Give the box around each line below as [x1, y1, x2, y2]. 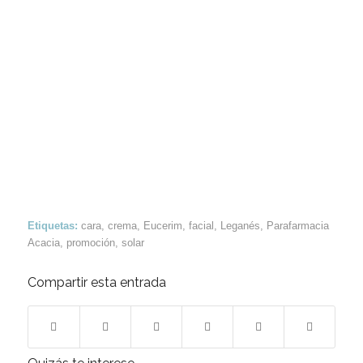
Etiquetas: [27, 220, 78, 233]
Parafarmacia [266, 220, 329, 233]
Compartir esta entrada [27, 275, 166, 291]
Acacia [27, 237, 60, 250]
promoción [66, 237, 115, 250]
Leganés [220, 220, 260, 233]
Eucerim [143, 220, 182, 233]
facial [188, 220, 214, 233]
